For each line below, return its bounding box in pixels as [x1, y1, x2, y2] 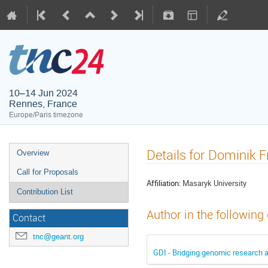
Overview [17, 148, 49, 157]
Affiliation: [147, 177, 181, 188]
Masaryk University [182, 177, 246, 188]
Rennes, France [9, 98, 77, 110]
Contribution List [17, 187, 73, 196]
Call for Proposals [17, 167, 78, 176]
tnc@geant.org [33, 232, 84, 242]
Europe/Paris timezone [9, 110, 83, 120]
